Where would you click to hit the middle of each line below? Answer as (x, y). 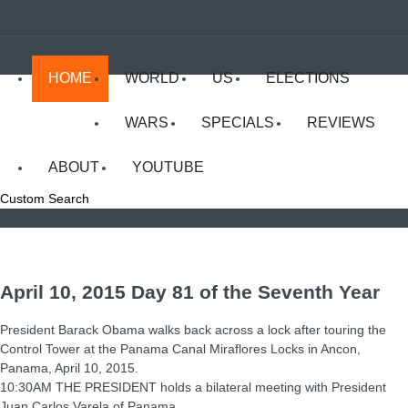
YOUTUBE (168, 167)
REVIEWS (341, 122)
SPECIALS (238, 122)
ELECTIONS (308, 78)
